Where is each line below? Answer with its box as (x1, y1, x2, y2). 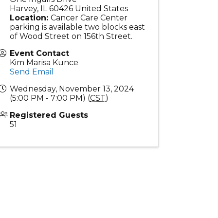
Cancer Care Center (51, 13, 128, 22)
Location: (10, 13, 49, 22)
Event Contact (10, 49, 70, 58)
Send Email (10, 67, 54, 76)
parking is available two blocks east (10, 22, 145, 32)
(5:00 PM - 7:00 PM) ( (10, 93, 91, 103)
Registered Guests (10, 110, 89, 120)
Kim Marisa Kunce (10, 58, 79, 67)
